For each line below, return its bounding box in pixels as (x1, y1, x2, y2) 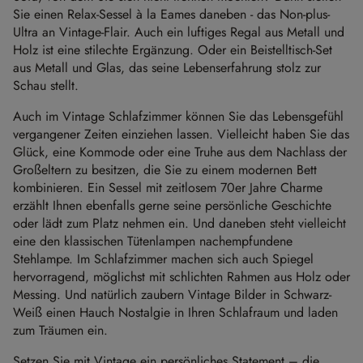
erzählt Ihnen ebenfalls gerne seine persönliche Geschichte (13, 195, 331, 215)
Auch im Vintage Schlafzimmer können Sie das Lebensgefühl (13, 106, 344, 126)
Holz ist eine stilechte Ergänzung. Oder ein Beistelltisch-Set (13, 40, 332, 59)
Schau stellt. (13, 75, 79, 95)
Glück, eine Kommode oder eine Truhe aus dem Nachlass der (13, 142, 347, 161)
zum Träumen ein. (13, 320, 108, 340)
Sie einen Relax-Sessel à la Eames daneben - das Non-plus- (13, 4, 330, 23)
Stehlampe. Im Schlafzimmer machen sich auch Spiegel (13, 249, 314, 268)
